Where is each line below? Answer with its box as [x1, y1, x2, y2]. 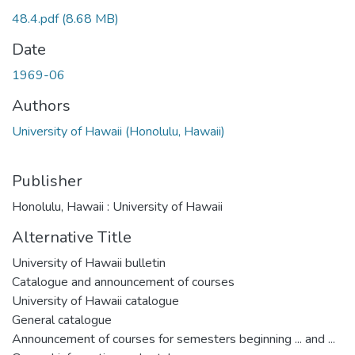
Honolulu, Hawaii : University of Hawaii [12, 198, 223, 216]
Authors [12, 95, 71, 116]
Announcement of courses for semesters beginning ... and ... [12, 330, 335, 348]
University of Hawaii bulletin [12, 254, 166, 272]
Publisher [12, 170, 82, 192]
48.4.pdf [12, 10, 59, 28]
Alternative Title [12, 227, 132, 248]
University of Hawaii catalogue [12, 292, 179, 310]
